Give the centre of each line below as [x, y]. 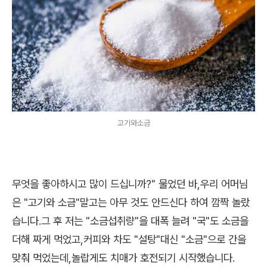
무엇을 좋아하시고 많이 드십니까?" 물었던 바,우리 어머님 [130, 184]
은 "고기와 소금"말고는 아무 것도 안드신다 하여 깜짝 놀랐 [131, 203]
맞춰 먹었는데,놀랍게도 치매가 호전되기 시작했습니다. [123, 258]
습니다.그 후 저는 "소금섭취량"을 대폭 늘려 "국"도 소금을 [130, 221]
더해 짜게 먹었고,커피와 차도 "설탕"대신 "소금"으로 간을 [129, 240]
